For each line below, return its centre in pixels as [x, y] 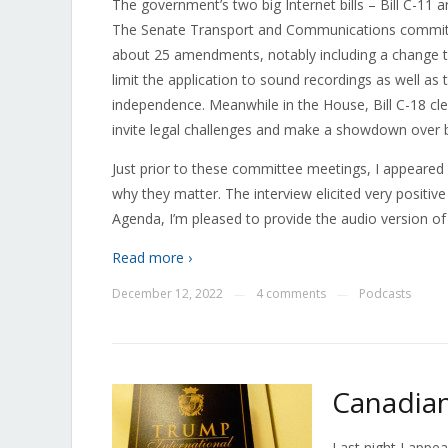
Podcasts [385, 293]
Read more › [152, 257]
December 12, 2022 [167, 293]
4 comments [291, 293]
